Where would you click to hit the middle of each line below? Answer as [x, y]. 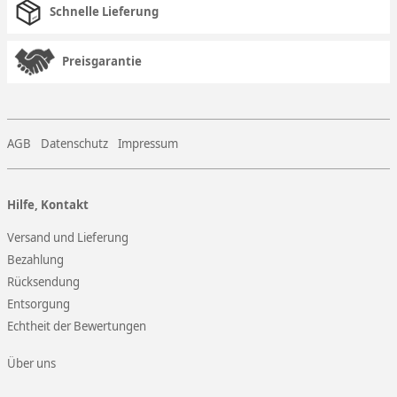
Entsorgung [39, 304]
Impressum [148, 143]
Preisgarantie [102, 61]
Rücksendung [43, 281]
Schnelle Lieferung [104, 11]
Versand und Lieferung [68, 237]
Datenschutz [74, 143]
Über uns [31, 363]
